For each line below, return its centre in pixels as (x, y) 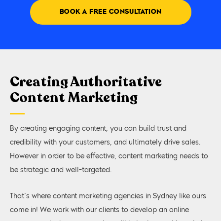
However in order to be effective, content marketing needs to (109, 157)
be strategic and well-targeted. (61, 170)
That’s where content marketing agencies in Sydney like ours (108, 196)
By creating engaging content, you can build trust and (98, 129)
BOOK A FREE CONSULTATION (110, 12)
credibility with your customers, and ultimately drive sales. (105, 143)
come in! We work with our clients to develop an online (99, 210)
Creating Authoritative (86, 82)
